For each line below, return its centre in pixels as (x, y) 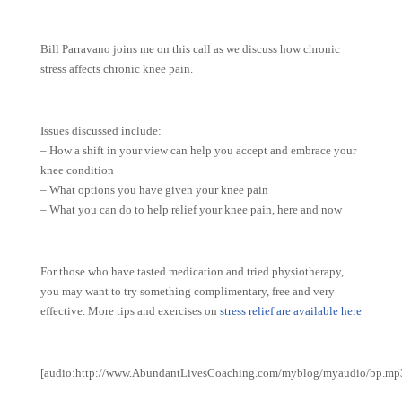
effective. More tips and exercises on (130, 311)
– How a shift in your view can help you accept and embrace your (198, 150)
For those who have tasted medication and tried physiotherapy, (192, 271)
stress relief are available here (291, 311)
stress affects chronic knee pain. (117, 69)
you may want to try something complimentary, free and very (188, 291)
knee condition (77, 170)
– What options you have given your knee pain (154, 190)
